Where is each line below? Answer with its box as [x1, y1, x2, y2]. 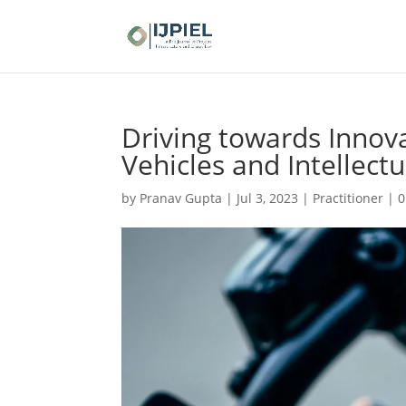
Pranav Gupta [140, 189, 223, 207]
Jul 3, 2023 [237, 189, 299, 207]
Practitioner [313, 189, 384, 207]
